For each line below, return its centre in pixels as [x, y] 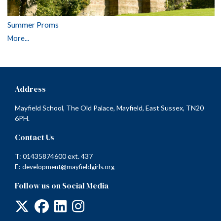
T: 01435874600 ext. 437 [54, 156]
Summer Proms [33, 24]
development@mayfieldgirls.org [68, 166]
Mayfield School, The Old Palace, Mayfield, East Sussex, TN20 [109, 108]
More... [18, 38]
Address [30, 89]
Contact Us [35, 137]
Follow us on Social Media [62, 185]
